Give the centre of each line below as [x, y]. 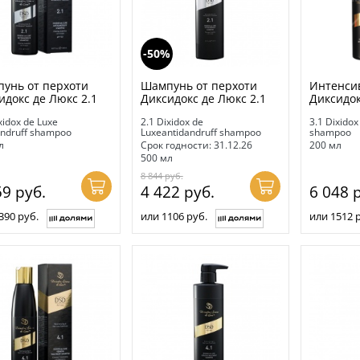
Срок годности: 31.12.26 [196, 145]
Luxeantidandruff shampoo [200, 132]
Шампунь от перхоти [198, 85]
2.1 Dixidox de [172, 121]
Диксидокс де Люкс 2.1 [203, 98]
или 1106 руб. [174, 216]
